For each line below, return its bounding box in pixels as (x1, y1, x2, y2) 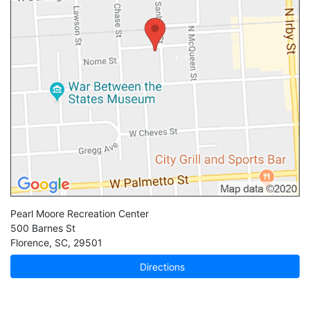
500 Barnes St (10, 222, 75, 235)
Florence (10, 237, 49, 249)
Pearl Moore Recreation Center (10, 208, 149, 220)
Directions (137, 260, 185, 273)
